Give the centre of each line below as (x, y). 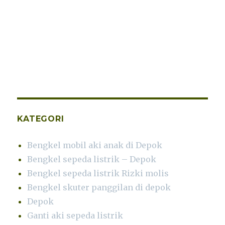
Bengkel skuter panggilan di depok (99, 187)
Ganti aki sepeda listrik (75, 215)
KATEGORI (41, 119)
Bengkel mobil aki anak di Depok (95, 145)
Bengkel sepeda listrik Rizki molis (98, 173)
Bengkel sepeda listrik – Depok (92, 159)
